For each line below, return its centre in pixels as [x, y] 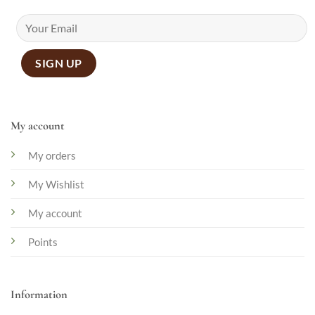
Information [39, 294]
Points [43, 242]
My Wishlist [56, 184]
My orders [52, 155]
